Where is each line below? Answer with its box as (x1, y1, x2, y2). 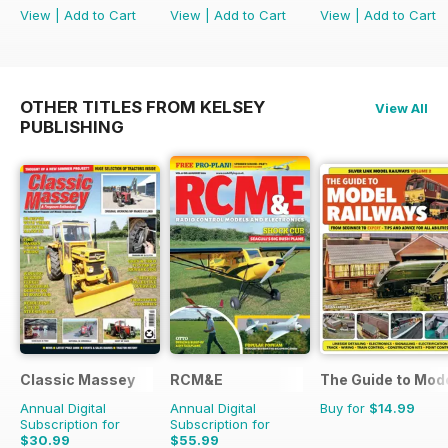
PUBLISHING (20, 116, 124, 137)
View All (375, 99, 428, 116)
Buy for (320, 399, 369, 416)
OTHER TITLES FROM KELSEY (20, 96, 265, 117)
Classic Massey (20, 370, 135, 388)
